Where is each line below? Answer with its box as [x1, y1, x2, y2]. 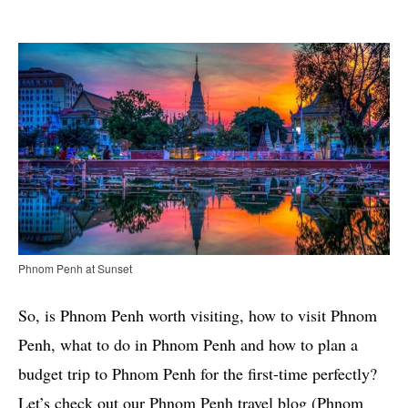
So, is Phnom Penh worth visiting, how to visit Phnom [18, 304, 377, 327]
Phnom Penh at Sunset [18, 260, 132, 277]
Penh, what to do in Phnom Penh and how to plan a [18, 333, 358, 356]
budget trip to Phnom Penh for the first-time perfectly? [18, 362, 377, 385]
